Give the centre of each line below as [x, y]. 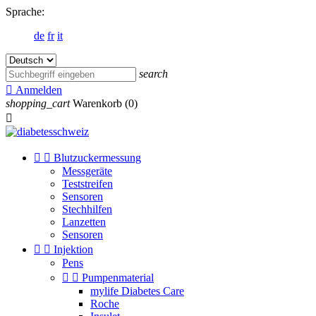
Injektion [73, 249]
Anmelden [39, 90]
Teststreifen [87, 184]
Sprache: [25, 12]
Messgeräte [87, 171]
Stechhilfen [87, 209]
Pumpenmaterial [118, 278]
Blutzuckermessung [97, 158]
